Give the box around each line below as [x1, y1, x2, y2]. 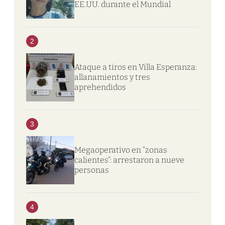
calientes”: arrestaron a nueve [74, 155, 184, 165]
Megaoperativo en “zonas [74, 145, 167, 155]
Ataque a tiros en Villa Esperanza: [74, 62, 197, 72]
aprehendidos [74, 82, 126, 92]
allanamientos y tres [74, 72, 150, 82]
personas [74, 165, 109, 175]
